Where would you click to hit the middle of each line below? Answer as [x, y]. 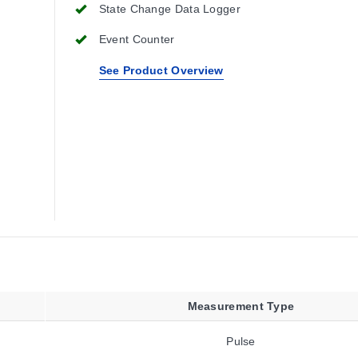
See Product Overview [161, 70]
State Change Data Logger [169, 9]
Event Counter [137, 39]
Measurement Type [241, 306]
